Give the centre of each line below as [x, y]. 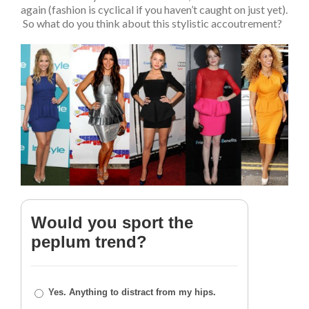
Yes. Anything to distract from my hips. [132, 292]
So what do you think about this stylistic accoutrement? [151, 23]
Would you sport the [112, 222]
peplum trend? [89, 241]
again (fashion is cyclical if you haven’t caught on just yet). [154, 9]
